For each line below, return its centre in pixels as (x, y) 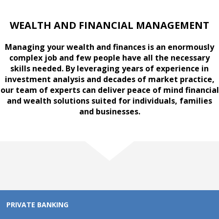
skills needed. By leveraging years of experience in (109, 68)
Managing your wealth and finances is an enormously (109, 47)
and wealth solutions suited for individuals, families (109, 100)
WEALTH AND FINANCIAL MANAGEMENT (109, 25)
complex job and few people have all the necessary (109, 57)
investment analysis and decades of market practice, (109, 79)
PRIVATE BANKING (38, 204)
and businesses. (109, 111)
